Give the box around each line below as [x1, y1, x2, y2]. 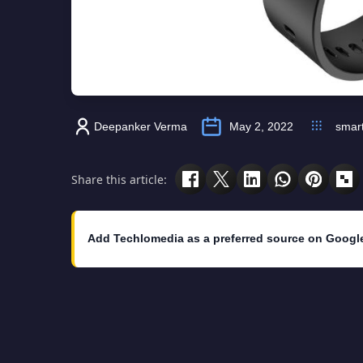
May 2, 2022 [229, 120, 293, 134]
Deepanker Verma [94, 120, 187, 134]
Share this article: [71, 171, 167, 187]
